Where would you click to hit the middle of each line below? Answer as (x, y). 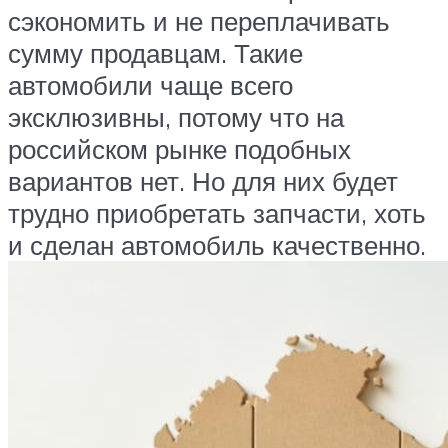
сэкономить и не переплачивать (199, 21)
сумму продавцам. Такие (155, 53)
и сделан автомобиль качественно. (217, 245)
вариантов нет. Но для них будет (203, 181)
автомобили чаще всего (150, 85)
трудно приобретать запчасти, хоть (217, 213)
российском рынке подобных (179, 149)
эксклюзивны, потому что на (176, 117)
